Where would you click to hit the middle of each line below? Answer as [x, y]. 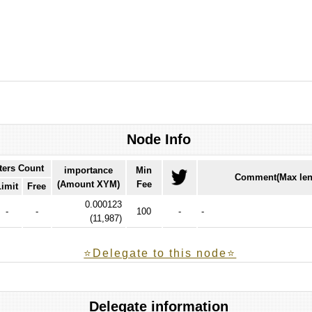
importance [89, 170]
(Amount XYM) [89, 184]
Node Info [158, 139]
